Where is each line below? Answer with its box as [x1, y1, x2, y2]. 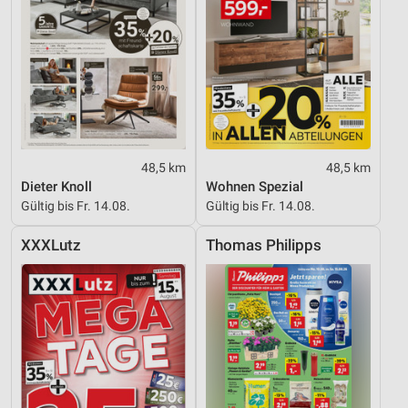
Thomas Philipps [206, 237, 321, 255]
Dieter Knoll [21, 178, 92, 196]
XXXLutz [21, 237, 81, 255]
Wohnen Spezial [206, 178, 303, 196]
